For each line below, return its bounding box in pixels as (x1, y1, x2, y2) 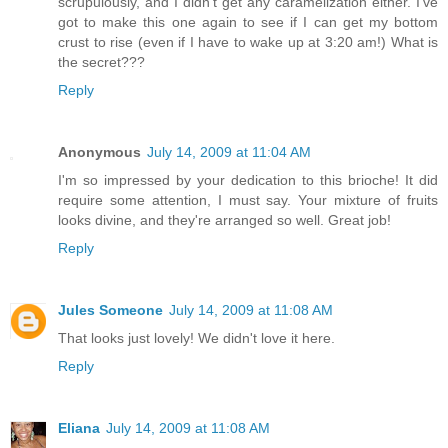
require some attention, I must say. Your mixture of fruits (58, 191, 438, 208)
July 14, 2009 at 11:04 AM (147, 143, 311, 160)
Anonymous (58, 143, 141, 160)
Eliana (58, 419, 100, 436)
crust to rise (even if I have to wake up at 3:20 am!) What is (58, 33, 438, 50)
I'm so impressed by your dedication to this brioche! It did (58, 171, 438, 188)
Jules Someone (58, 301, 163, 318)
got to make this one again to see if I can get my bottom (58, 13, 438, 30)
